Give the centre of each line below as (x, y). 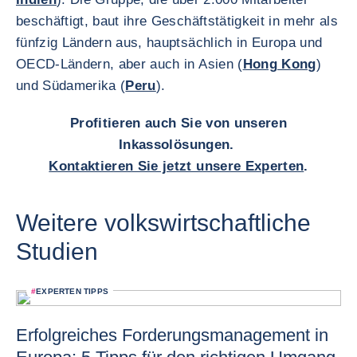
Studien (57, 251)
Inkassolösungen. (178, 145)
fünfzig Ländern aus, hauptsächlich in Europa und (169, 43)
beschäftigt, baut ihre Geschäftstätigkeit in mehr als (177, 21)
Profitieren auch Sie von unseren (178, 123)
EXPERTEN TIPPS (73, 291)
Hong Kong (279, 64)
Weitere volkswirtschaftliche (163, 223)
